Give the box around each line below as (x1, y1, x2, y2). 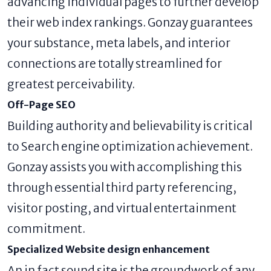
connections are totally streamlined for (7, 56, 222, 71)
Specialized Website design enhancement (7, 243, 210, 256)
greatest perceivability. (7, 77, 135, 92)
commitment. (7, 221, 85, 237)
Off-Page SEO (7, 99, 76, 111)
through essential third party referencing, (7, 180, 237, 195)
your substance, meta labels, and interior (7, 36, 230, 51)
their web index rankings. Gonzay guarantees (7, 15, 253, 30)
